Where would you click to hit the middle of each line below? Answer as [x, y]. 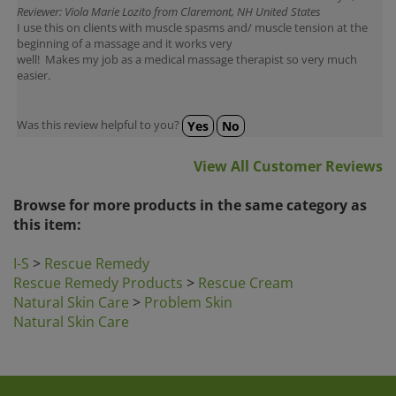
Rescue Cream [246, 269]
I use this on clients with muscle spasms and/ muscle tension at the [192, 13]
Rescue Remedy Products [98, 269]
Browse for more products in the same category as [190, 191]
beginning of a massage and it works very [125, 29]
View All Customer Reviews [288, 152]
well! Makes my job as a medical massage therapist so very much [187, 45]
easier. [34, 61]
